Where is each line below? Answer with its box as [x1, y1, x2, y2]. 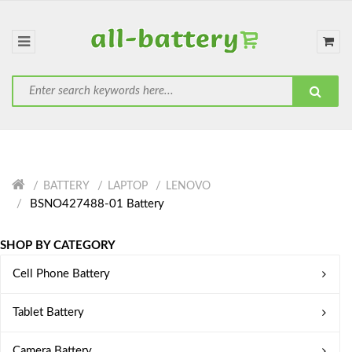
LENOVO [166, 181, 211, 192]
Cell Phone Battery [13, 268, 110, 280]
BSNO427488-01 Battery [27, 198, 164, 210]
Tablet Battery [13, 306, 84, 318]
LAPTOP [108, 181, 148, 192]
